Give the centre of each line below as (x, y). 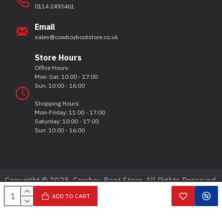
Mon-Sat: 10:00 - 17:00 (66, 77)
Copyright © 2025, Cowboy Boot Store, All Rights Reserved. (111, 180)
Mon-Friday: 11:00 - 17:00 (70, 112)
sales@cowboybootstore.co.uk (76, 37)
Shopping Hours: (57, 103)
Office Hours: (52, 68)
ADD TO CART (71, 196)
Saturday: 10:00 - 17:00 (67, 121)
